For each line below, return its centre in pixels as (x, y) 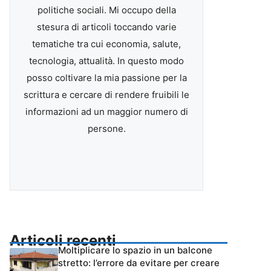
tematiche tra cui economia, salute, (106, 44)
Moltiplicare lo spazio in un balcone (135, 250)
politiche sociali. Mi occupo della (106, 10)
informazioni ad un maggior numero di (106, 112)
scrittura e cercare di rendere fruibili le (106, 95)
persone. (106, 129)
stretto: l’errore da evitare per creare (139, 263)
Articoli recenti (63, 240)
